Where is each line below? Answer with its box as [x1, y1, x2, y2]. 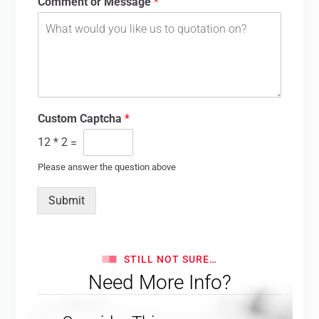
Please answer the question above [38, 161, 177, 172]
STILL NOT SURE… [123, 253, 217, 265]
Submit [48, 193, 85, 207]
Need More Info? [88, 270, 231, 294]
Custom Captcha [38, 111, 125, 125]
